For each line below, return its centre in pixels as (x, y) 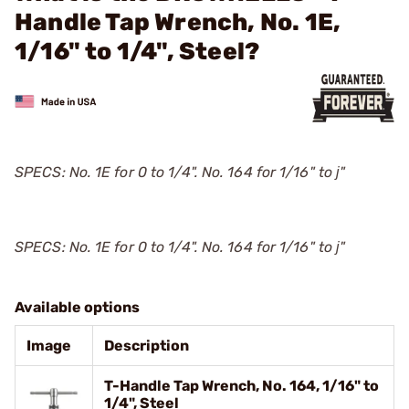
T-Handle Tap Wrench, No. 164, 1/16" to (241, 386)
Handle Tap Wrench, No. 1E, (178, 22)
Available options (77, 307)
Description (147, 346)
